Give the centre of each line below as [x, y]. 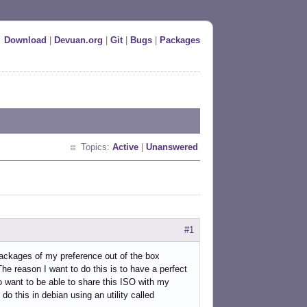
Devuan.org [78, 40]
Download [25, 40]
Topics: [97, 147]
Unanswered [172, 147]
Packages [180, 40]
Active [125, 147]
